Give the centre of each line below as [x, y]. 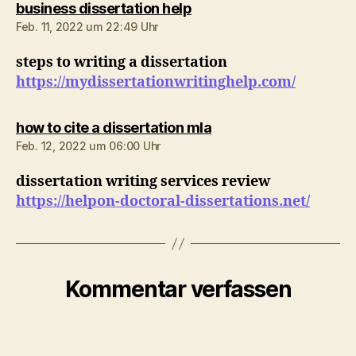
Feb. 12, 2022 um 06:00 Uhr [88, 146]
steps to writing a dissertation [122, 63]
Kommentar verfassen [178, 290]
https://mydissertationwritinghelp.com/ [156, 83]
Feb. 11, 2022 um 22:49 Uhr [87, 27]
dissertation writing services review [143, 182]
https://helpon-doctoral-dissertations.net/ [163, 202]
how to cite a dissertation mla [114, 128]
